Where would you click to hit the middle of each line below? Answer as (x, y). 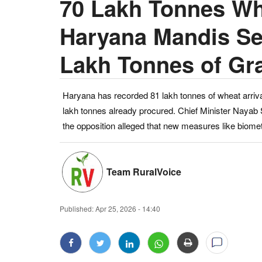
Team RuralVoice (144, 171)
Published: (77, 208)
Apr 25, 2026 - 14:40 (128, 208)
